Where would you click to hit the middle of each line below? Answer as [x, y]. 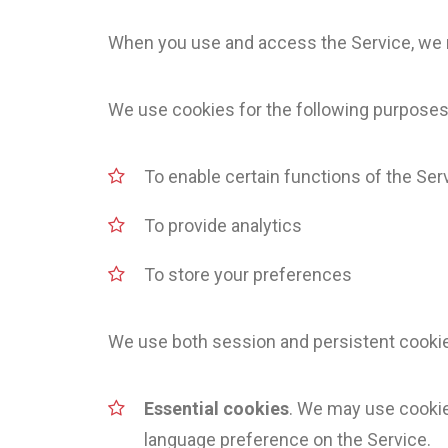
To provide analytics [223, 225]
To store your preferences [248, 274]
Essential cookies [216, 408]
